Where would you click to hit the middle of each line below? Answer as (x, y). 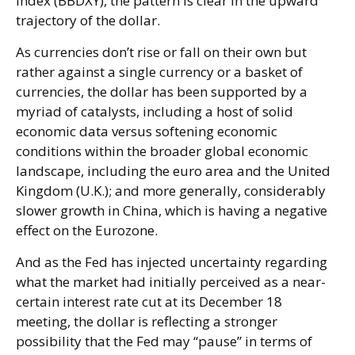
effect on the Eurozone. (87, 231)
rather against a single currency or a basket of (159, 72)
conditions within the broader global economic (162, 151)
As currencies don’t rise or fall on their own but (161, 52)
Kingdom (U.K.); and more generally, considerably (171, 191)
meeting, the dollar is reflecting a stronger (147, 322)
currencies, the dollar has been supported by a (162, 92)
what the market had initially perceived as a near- (171, 282)
